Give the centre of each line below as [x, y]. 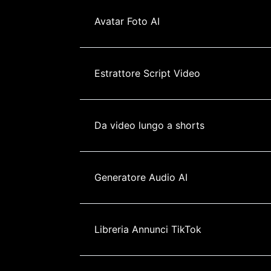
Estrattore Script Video [147, 73]
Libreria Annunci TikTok [148, 229]
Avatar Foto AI [127, 21]
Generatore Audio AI [141, 177]
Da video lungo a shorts [149, 125]
